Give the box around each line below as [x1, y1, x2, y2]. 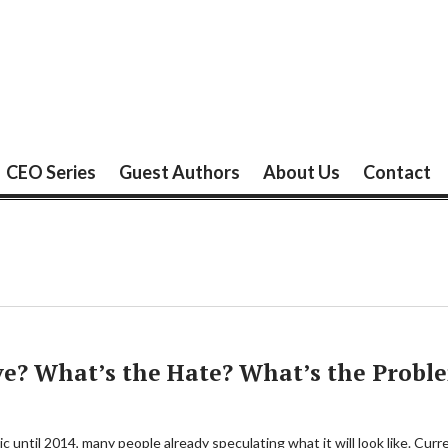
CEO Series [6, 161, 96, 183]
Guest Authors [119, 161, 240, 183]
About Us [263, 161, 340, 183]
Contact [363, 161, 431, 183]
